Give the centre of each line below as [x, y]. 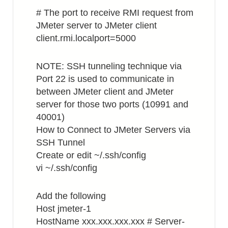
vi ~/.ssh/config [67, 168]
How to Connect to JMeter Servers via [113, 130]
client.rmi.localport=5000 [86, 38]
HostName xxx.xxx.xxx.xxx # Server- [110, 221]
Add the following [71, 196]
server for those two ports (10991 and [112, 104]
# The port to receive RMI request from [115, 13]
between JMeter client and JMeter [105, 92]
